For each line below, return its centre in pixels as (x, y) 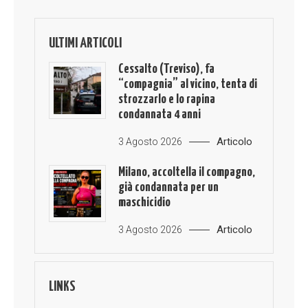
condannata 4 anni (160, 115)
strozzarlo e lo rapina (167, 100)
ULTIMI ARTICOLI (86, 44)
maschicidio (145, 203)
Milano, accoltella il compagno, (187, 173)
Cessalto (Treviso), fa (167, 69)
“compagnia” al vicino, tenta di (188, 85)
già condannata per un (169, 188)
